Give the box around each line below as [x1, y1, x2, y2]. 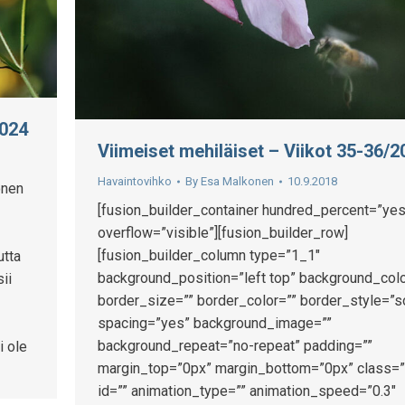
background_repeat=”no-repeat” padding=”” [98, 337, 372, 355]
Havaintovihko [98, 174, 172, 189]
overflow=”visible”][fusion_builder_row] [98, 224, 348, 242]
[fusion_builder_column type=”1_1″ [98, 247, 320, 265]
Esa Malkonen [201, 174, 274, 189]
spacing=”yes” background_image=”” [98, 315, 332, 333]
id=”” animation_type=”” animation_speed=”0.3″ [98, 382, 396, 400]
